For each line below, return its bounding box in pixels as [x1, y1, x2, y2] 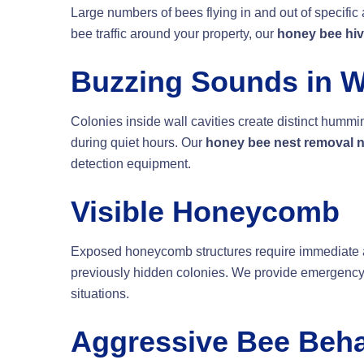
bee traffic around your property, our [71, 27, 277, 41]
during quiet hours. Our [71, 136, 206, 150]
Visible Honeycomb [71, 195, 340, 229]
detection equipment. [71, 157, 191, 171]
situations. [71, 287, 129, 301]
